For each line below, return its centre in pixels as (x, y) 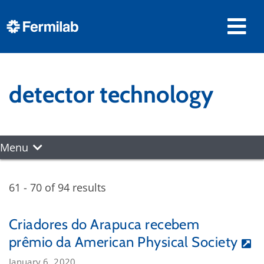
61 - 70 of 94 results (57, 187)
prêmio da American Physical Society (123, 242)
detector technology (111, 94)
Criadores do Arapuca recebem (104, 224)
